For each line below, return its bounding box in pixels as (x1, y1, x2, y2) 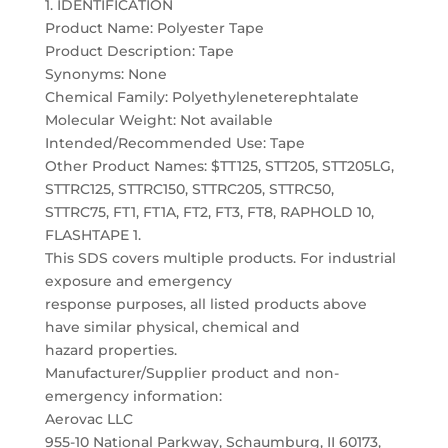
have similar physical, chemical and (44, 318, 300, 336)
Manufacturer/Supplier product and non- (44, 364, 339, 382)
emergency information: (44, 387, 222, 405)
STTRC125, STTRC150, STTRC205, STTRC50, (44, 180, 334, 198)
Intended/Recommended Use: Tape (44, 134, 305, 152)
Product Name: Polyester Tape (44, 19, 264, 37)
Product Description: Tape (44, 42, 234, 60)
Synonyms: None (44, 65, 167, 83)
